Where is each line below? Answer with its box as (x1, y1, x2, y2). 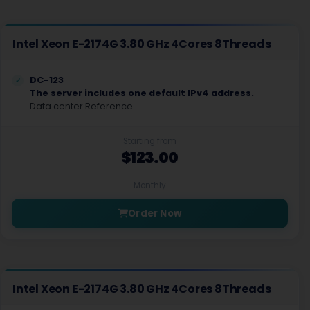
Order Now (128, 207, 181, 220)
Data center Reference (30, 100, 133, 112)
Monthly (134, 180, 166, 191)
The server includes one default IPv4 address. (30, 87, 254, 99)
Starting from (123, 136, 176, 147)
